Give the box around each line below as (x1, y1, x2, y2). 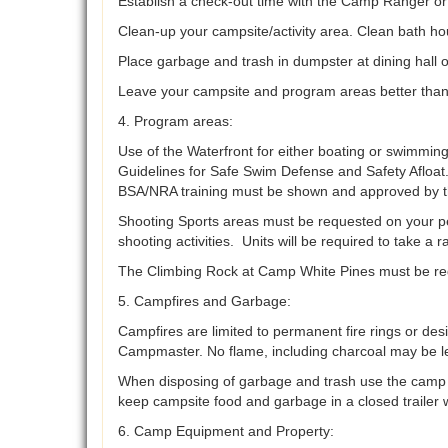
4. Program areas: (118, 113, 233, 130)
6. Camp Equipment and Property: (118, 423, 334, 440)
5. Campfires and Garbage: (118, 293, 291, 310)
